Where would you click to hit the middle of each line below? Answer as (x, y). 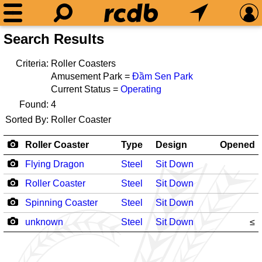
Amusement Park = (92, 76)
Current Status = (86, 89)
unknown (44, 222)
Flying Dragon (55, 164)
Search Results (54, 39)
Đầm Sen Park (163, 76)
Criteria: (32, 63)
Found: (34, 104)
